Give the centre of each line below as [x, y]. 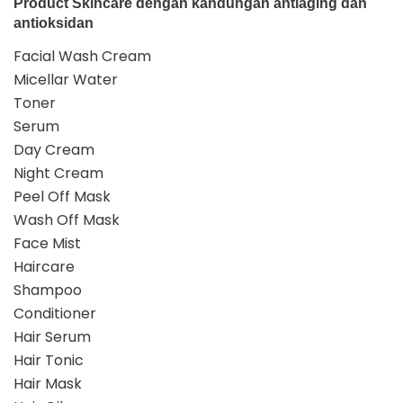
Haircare [44, 266]
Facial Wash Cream [82, 56]
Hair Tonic [49, 360]
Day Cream [54, 149]
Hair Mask [48, 383]
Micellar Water [66, 79]
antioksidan [54, 22]
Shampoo [48, 290]
